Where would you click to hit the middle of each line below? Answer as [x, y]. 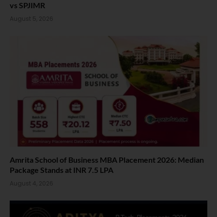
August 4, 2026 [31, 183]
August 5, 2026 [31, 18]
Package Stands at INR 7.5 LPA [62, 170]
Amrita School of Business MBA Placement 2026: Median [107, 160]
